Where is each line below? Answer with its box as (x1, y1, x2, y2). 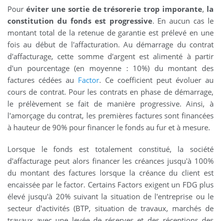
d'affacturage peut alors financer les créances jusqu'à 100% (7, 156, 214, 166)
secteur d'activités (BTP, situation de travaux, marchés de (7, 203, 214, 214)
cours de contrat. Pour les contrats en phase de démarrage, (7, 87, 214, 97)
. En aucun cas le (152, 16, 214, 26)
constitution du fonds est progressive (7, 16, 152, 26)
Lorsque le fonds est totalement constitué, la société (7, 144, 214, 154)
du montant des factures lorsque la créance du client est (7, 168, 214, 178)
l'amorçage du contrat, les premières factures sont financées (7, 110, 214, 121)
